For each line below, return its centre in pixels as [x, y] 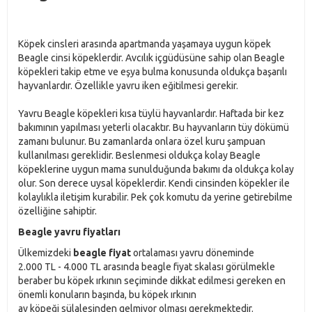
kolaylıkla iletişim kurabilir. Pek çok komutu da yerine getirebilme [155, 197]
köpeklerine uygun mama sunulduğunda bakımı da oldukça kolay [156, 169]
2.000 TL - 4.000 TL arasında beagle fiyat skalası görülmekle [147, 267]
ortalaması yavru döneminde [193, 253]
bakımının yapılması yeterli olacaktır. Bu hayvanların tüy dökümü [154, 127]
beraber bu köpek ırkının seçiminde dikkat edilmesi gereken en [152, 281]
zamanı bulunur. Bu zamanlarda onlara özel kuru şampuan [142, 141]
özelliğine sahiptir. [57, 211]
